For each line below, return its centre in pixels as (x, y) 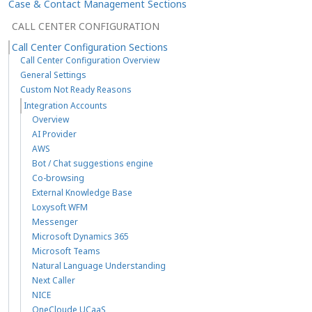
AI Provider (54, 134)
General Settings (53, 75)
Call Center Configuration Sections (90, 47)
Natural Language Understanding (99, 265)
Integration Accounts (65, 105)
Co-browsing (58, 178)
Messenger (55, 221)
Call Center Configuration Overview (90, 60)
